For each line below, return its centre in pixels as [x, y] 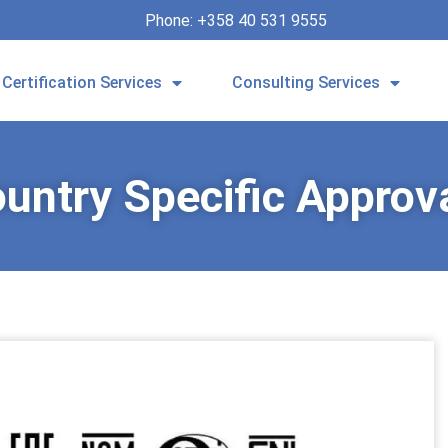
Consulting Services [306, 82]
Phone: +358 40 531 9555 [238, 20]
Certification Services [82, 82]
